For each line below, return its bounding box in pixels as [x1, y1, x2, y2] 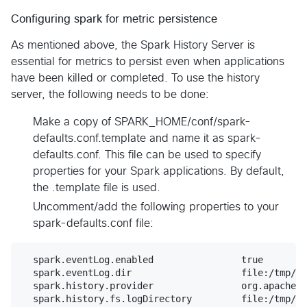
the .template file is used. [33, 182, 160, 193]
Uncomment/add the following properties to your [33, 201, 279, 212]
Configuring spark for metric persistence [11, 13, 217, 25]
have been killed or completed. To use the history [11, 72, 260, 84]
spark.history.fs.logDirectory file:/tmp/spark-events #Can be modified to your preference [22, 293, 192, 304]
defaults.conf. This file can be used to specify [33, 149, 261, 160]
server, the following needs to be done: [11, 88, 209, 100]
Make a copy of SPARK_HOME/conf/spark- [33, 116, 251, 127]
